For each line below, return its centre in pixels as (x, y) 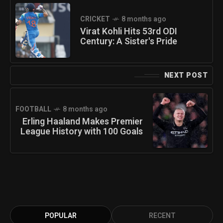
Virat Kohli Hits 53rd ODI (129, 32)
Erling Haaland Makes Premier (83, 122)
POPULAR (61, 216)
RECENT (162, 216)
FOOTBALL (33, 110)
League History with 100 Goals (82, 132)
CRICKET (95, 19)
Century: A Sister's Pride (129, 42)
